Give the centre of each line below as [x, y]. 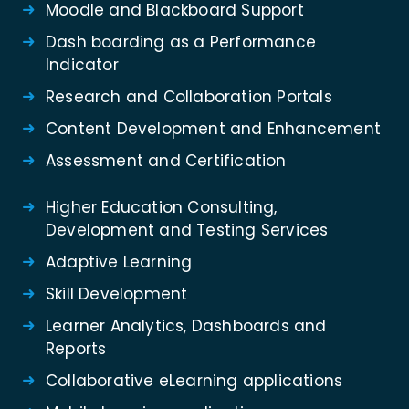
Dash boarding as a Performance [181, 42]
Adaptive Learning [119, 262]
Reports [76, 349]
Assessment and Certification [166, 161]
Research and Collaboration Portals [189, 97]
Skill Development [117, 294]
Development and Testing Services [187, 231]
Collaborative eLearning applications [194, 381]
